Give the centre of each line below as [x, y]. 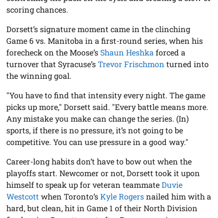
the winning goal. [39, 75]
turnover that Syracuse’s [52, 64]
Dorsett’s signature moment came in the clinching [99, 29]
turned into [187, 64]
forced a [170, 52]
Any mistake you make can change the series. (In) [98, 118]
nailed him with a [178, 196]
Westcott [23, 196]
